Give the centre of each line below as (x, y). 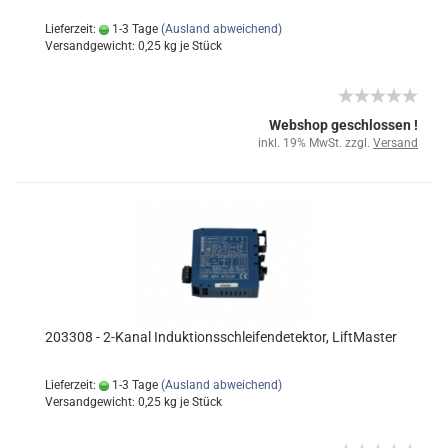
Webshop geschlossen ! (343, 125)
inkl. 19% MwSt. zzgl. (315, 143)
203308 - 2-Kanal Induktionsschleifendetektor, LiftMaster (221, 337)
